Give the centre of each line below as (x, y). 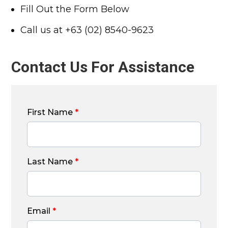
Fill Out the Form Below (75, 9)
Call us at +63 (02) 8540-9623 (87, 30)
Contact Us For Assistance (103, 67)
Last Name (51, 162)
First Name (51, 112)
